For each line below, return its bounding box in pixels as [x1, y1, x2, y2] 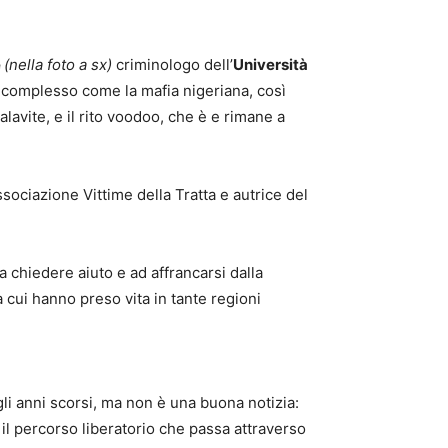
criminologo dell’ [112, 55, 233, 74]
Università [233, 55, 308, 74]
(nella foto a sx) [4, 55, 112, 74]
